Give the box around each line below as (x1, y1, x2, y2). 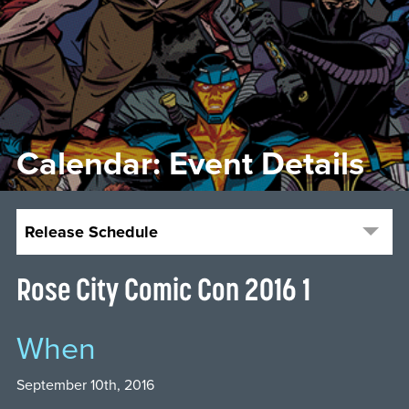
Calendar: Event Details (16, 144, 364, 184)
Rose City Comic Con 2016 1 (16, 270, 310, 308)
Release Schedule (24, 222, 158, 242)
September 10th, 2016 (16, 376, 154, 394)
